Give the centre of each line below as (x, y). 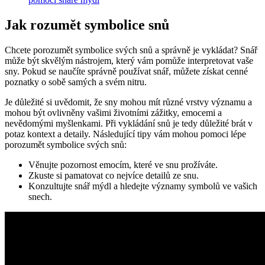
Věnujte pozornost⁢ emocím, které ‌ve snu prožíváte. (123, 164)
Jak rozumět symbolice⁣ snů (87, 25)
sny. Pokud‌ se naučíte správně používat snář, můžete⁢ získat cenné (126, 71)
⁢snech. (40, 196)
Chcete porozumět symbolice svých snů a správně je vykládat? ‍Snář (131, 50)
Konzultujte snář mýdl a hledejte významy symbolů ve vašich (143, 186)
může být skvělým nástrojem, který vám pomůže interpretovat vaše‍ (129, 60)
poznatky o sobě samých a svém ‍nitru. (76, 82)
